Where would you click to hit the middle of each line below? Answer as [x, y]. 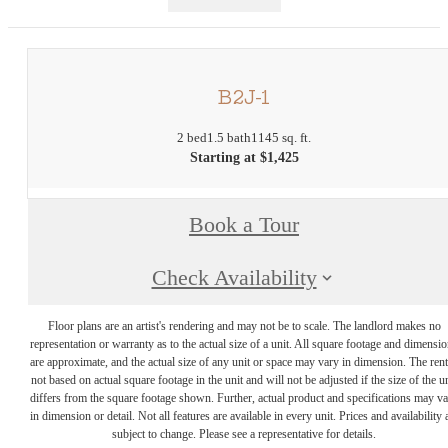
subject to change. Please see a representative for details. [244, 434]
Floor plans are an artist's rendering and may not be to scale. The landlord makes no [244, 326]
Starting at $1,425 [244, 157]
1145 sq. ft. [281, 137]
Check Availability [234, 278]
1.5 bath [229, 137]
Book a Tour [244, 225]
